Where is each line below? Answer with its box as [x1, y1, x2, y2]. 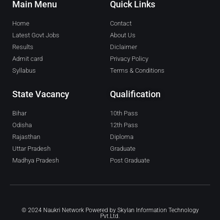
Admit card [12, 55, 43, 63]
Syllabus [12, 67, 36, 75]
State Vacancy [12, 89, 69, 100]
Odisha [12, 121, 32, 129]
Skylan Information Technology [117, 207, 199, 214]
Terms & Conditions [110, 67, 165, 75]
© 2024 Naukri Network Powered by [21, 207, 117, 214]
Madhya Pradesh [12, 157, 59, 165]
